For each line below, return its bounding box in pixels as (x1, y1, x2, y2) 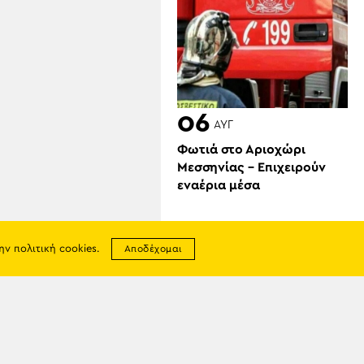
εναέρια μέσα (177, 179, 260, 193)
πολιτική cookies (13, 244, 97, 254)
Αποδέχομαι (123, 244, 182, 253)
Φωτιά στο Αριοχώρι (177, 143, 305, 157)
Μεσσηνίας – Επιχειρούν (177, 161, 326, 175)
